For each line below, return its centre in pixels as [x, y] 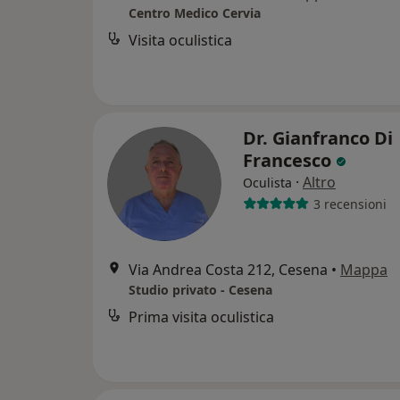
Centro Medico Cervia [195, 13]
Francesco [289, 161]
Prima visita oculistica [201, 317]
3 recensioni [350, 204]
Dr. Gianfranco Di [318, 138]
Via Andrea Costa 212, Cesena [228, 270]
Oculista [267, 183]
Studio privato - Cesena [200, 290]
